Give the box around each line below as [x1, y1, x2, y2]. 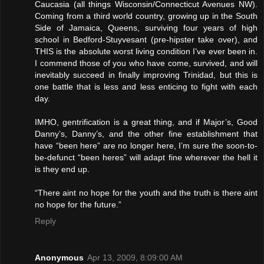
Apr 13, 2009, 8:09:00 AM [87, 252, 183, 262]
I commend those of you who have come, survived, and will [35, 58, 258, 68]
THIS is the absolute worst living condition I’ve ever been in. [35, 46, 258, 56]
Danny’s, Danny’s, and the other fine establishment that [35, 128, 258, 138]
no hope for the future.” [35, 199, 121, 209]
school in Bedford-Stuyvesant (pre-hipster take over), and [35, 34, 258, 44]
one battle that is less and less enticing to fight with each [35, 81, 258, 91]
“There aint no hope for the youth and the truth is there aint [35, 187, 258, 197]
